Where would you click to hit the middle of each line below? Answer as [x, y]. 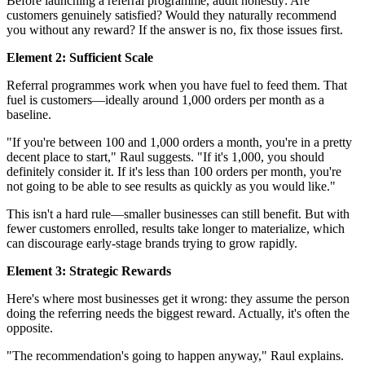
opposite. [30, 328]
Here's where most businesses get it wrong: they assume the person [178, 298]
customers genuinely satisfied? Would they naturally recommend [172, 15]
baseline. [29, 114]
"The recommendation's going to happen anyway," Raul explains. [175, 355]
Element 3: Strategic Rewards [89, 270]
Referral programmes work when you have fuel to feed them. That [177, 85]
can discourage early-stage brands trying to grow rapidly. [152, 243]
